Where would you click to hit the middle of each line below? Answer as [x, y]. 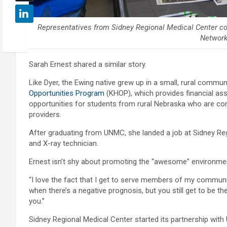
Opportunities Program [67, 93]
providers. [45, 115]
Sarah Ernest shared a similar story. [88, 65]
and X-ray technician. [64, 144]
